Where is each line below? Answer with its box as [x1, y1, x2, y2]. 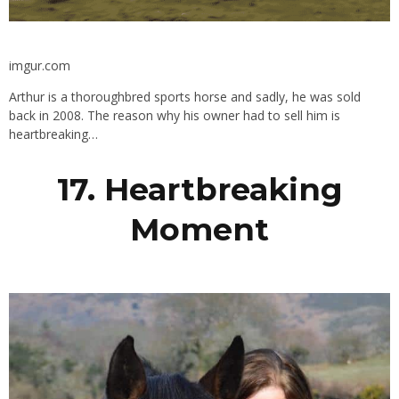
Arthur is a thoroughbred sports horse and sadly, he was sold [9, 88, 361, 106]
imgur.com [9, 57, 70, 75]
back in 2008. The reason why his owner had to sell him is [9, 107, 340, 125]
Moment [130, 210, 269, 249]
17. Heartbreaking [56, 170, 343, 209]
